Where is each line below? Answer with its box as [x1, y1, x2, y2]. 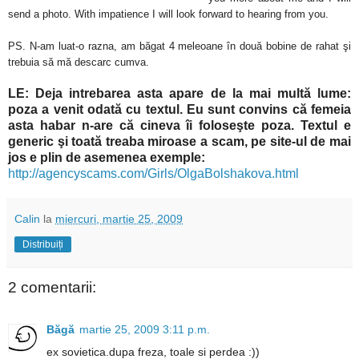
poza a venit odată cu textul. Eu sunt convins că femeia [8, 103, 351, 117]
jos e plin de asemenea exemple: [8, 151, 205, 165]
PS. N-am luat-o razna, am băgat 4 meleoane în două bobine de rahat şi [8, 40, 351, 53]
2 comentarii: [8, 279, 96, 296]
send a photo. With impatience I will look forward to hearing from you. [8, 8, 329, 21]
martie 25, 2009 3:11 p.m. [79, 322, 210, 336]
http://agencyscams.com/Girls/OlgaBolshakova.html [8, 167, 299, 181]
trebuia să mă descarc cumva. [8, 56, 149, 69]
